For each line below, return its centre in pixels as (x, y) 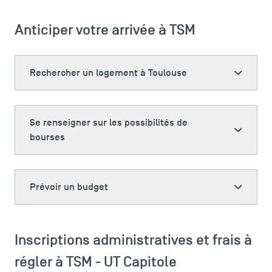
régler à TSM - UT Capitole (96, 261)
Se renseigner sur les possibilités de (109, 123)
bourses (47, 137)
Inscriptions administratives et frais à (133, 240)
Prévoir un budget (69, 187)
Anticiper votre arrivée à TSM (105, 29)
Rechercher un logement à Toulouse (108, 73)
